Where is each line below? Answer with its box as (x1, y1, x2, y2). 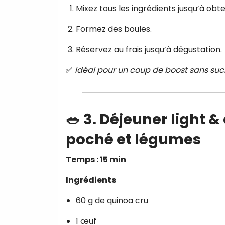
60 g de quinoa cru (76, 194, 148, 206)
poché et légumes (66, 129, 201, 149)
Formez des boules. (76, 23, 152, 35)
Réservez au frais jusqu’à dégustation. (76, 43, 222, 55)
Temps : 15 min (66, 153, 126, 165)
